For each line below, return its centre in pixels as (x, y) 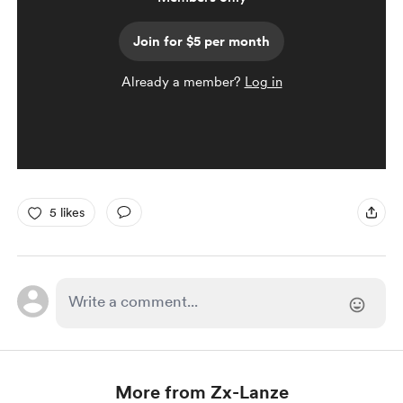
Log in (263, 82)
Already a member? (183, 82)
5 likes (67, 212)
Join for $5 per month (201, 41)
